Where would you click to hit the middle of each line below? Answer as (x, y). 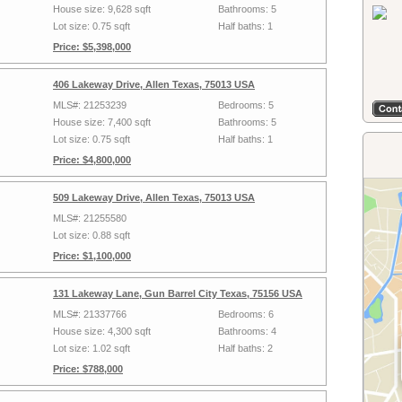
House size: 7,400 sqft (102, 122)
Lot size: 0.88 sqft (92, 235)
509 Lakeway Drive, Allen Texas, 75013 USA (154, 197)
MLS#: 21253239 (90, 105)
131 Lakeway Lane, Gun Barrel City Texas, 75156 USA (178, 293)
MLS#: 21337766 (90, 314)
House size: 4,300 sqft (102, 331)
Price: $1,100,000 (92, 256)
